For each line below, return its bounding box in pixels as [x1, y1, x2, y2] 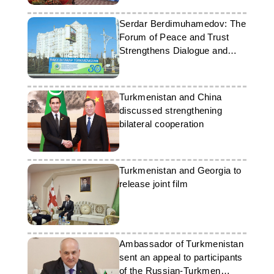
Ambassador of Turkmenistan [119, 239, 244, 249]
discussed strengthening [119, 105, 222, 116]
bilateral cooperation [119, 119, 204, 129]
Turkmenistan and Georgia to [119, 165, 242, 176]
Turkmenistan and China [119, 92, 222, 102]
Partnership [119, 59, 168, 69]
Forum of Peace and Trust [119, 32, 229, 42]
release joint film [119, 179, 188, 189]
